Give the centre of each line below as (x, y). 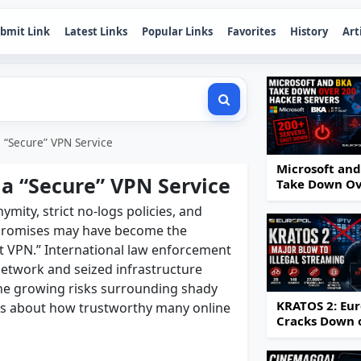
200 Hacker (310, 199)
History (309, 31)
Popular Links (177, 31)
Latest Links (96, 31)
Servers (299, 214)
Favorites (251, 31)
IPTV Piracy (311, 336)
